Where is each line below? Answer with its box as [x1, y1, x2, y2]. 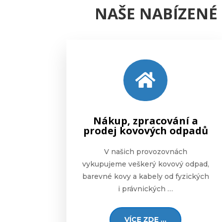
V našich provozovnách [104, 147, 187, 156]
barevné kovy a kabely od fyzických [82, 171, 209, 181]
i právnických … [118, 184, 173, 193]
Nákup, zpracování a [93, 113, 198, 127]
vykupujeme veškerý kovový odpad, [82, 159, 209, 168]
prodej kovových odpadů [83, 123, 208, 137]
